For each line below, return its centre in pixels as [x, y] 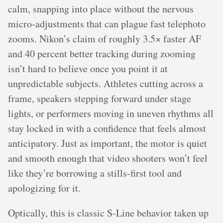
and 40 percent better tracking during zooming [102, 54]
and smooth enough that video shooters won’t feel [108, 158]
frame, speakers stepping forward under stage [100, 98]
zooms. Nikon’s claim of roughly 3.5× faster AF [105, 39]
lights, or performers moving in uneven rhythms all [111, 113]
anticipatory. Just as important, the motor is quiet [108, 143]
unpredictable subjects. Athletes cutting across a [106, 83]
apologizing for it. [44, 188]
